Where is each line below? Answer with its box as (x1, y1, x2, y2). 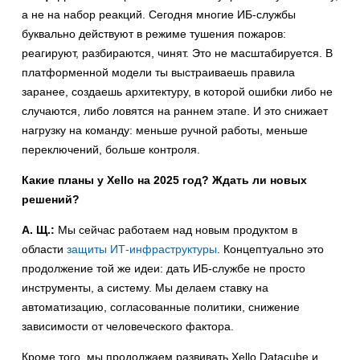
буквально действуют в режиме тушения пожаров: (22, 27, 286, 41)
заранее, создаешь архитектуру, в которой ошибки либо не (22, 85, 333, 99)
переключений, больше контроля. (22, 143, 200, 157)
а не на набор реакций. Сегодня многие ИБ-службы (22, 8, 296, 22)
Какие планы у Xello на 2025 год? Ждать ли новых (22, 174, 307, 187)
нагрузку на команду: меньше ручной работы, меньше (22, 124, 308, 137)
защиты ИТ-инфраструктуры (67, 243, 217, 256)
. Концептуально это (217, 243, 324, 256)
